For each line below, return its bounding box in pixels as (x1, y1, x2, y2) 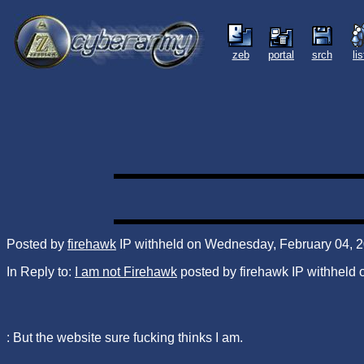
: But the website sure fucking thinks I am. (6, 330, 243, 344)
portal (268, 49, 294, 61)
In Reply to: (6, 264, 75, 279)
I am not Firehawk (75, 264, 177, 279)
